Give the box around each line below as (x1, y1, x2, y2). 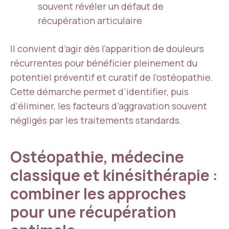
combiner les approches (10, 183, 186, 204)
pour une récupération (10, 201, 176, 222)
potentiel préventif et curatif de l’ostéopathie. (10, 71, 213, 83)
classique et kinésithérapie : (10, 165, 218, 186)
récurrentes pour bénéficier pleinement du (10, 57, 197, 69)
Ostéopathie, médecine (10, 146, 184, 167)
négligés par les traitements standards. (10, 114, 182, 126)
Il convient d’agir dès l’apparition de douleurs (10, 42, 204, 55)
